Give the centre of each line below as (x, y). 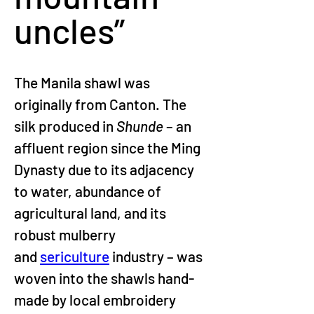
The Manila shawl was (83, 82)
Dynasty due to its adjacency (105, 169)
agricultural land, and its (91, 213)
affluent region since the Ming (109, 148)
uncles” (69, 30)
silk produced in (65, 126)
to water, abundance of (89, 191)
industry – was (157, 256)
